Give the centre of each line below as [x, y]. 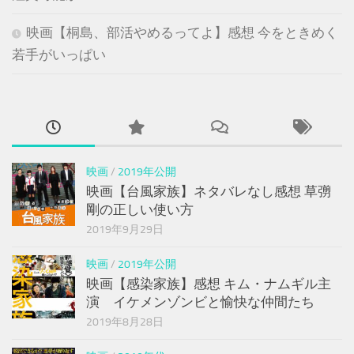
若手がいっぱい [59, 54]
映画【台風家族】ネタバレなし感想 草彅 [209, 191]
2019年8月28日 [125, 322]
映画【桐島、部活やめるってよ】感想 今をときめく [182, 32]
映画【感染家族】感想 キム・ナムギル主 [209, 283]
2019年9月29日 [125, 229]
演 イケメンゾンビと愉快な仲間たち [200, 301]
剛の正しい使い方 [140, 209]
